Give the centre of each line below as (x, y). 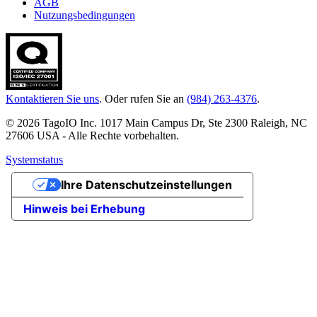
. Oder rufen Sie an (143, 99)
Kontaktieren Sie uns (52, 99)
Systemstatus (34, 160)
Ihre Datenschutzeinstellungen (146, 185)
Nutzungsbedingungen (85, 16)
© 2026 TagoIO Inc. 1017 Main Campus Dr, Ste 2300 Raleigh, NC (156, 123)
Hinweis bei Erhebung (84, 209)
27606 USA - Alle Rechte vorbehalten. (92, 136)
